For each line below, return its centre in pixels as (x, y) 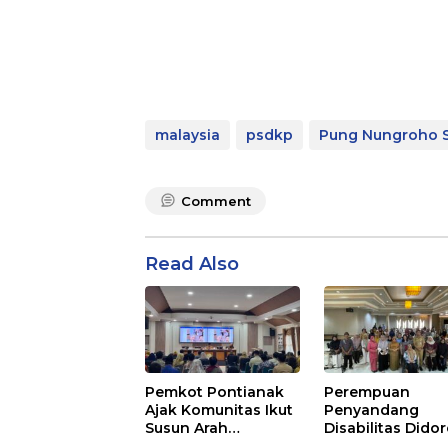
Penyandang (372, 409)
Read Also (192, 264)
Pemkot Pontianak (214, 391)
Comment (216, 201)
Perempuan (367, 391)
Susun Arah (186, 427)
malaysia (187, 135)
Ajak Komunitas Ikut (219, 409)
